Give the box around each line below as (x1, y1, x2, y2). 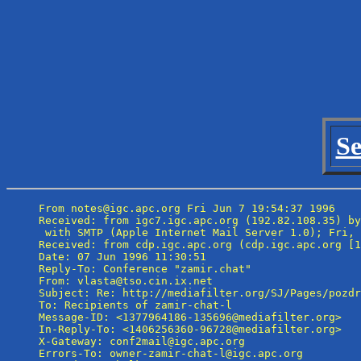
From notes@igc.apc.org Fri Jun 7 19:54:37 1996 (39, 201, 335, 214)
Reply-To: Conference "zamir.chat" (39, 262, 258, 275)
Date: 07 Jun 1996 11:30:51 (39, 250, 206, 263)
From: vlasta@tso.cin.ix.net (39, 274, 213, 287)
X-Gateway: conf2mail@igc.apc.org (39, 334, 245, 347)
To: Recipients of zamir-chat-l (39, 298, 239, 311)
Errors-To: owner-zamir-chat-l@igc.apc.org (39, 346, 303, 359)
